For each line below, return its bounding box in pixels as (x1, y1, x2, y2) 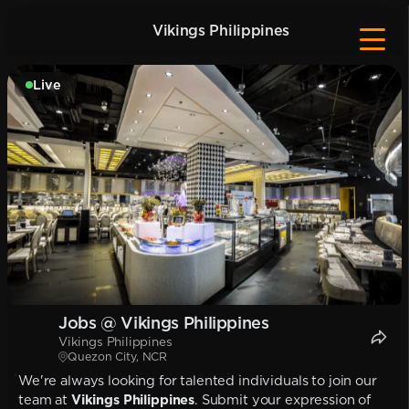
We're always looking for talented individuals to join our (18, 372, 377, 389)
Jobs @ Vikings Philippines (58, 313, 269, 332)
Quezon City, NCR (68, 350, 168, 363)
